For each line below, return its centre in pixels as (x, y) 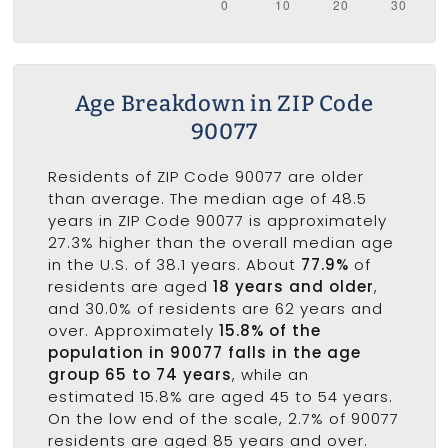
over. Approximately (133, 330)
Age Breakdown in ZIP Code (224, 103)
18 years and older (293, 286)
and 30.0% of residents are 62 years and (215, 308)
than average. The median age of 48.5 (207, 198)
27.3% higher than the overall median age (220, 242)
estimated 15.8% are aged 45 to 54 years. (220, 396)
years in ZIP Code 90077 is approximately (217, 220)
